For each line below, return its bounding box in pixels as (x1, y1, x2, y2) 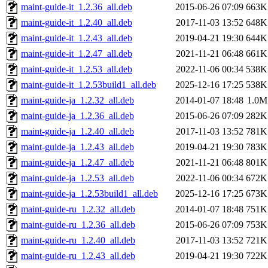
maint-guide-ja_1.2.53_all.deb (21, 173, 134, 184)
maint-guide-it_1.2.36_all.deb (21, 2, 132, 13)
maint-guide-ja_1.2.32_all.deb (21, 95, 134, 106)
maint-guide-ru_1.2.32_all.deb (21, 204, 135, 215)
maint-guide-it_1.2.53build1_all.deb (21, 80, 156, 90)
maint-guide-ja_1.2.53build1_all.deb (21, 188, 158, 199)
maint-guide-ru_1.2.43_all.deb (21, 251, 135, 261)
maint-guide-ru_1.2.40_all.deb (21, 235, 135, 246)
